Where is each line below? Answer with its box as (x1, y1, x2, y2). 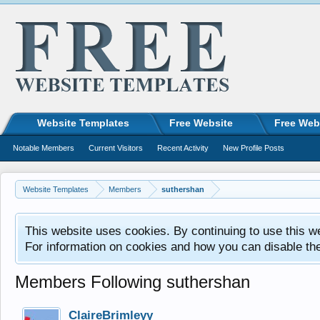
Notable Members (13, 144, 74, 152)
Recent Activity (157, 144, 209, 152)
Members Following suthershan (15, 272, 250, 291)
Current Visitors (89, 144, 143, 152)
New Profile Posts (223, 144, 284, 152)
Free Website (169, 117, 233, 129)
